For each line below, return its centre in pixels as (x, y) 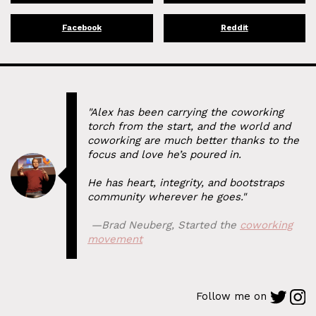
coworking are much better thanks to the (193, 141)
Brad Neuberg (136, 225)
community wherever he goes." (167, 197)
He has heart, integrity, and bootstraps (186, 183)
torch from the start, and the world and (189, 127)
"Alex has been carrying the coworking (186, 113)
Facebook (81, 28)
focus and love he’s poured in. (164, 155)
